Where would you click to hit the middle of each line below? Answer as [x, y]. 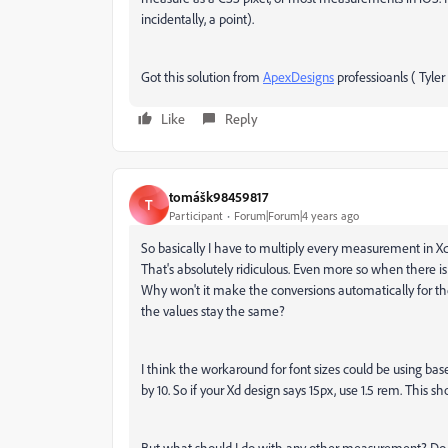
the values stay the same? [213, 310]
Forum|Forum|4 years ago [296, 215]
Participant [196, 215]
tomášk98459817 [218, 196]
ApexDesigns [298, 76]
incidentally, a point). [197, 18]
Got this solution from [202, 76]
